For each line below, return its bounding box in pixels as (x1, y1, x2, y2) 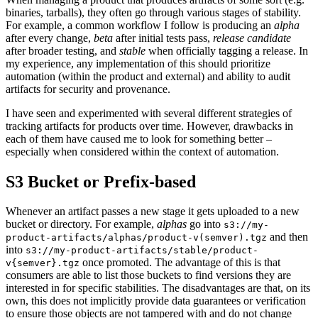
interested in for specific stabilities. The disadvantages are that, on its (6, 282, 310, 295)
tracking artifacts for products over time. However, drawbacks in (6, 119, 293, 132)
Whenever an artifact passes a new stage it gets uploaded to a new (6, 205, 300, 218)
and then (267, 231, 308, 243)
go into (187, 218, 224, 231)
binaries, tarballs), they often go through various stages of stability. (6, 6, 301, 18)
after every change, (6, 31, 94, 44)
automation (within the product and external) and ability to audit (6, 70, 290, 82)
